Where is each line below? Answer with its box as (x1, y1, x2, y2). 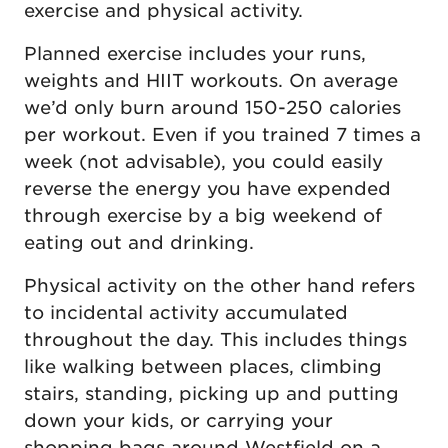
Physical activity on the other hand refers (24, 274, 415, 296)
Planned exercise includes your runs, (24, 42, 366, 64)
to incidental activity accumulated (24, 301, 348, 323)
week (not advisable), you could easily (24, 150, 383, 172)
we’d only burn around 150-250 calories (24, 96, 401, 118)
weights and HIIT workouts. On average (24, 69, 398, 91)
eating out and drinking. (24, 231, 254, 253)
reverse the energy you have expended (24, 177, 391, 199)
